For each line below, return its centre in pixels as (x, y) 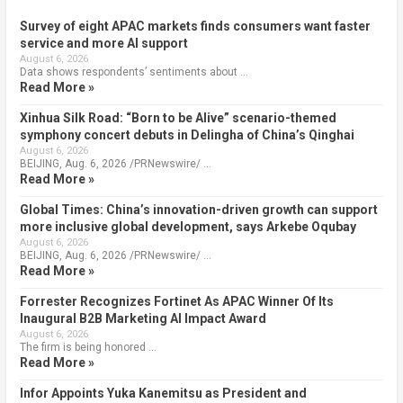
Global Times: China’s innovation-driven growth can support (198, 210)
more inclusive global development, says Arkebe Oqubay (188, 227)
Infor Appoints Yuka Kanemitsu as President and (163, 394)
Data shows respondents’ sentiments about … (134, 72)
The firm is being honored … (88, 348)
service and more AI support (103, 44)
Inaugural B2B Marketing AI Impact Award (143, 319)
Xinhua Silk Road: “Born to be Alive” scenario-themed (178, 118)
